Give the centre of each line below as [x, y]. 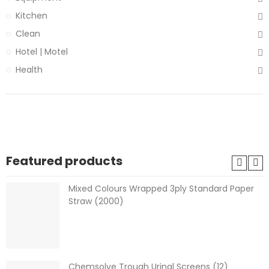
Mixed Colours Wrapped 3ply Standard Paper [161, 188]
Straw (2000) [96, 201]
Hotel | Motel [42, 51]
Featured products [64, 161]
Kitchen [32, 15]
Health [29, 69]
